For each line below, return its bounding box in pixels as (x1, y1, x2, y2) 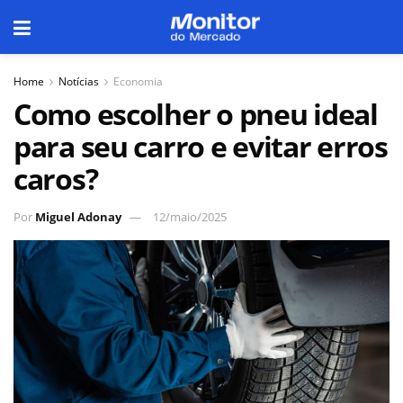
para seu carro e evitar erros (13, 127, 388, 166)
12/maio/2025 (153, 208, 227, 225)
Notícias (58, 74, 99, 89)
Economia (113, 74, 163, 89)
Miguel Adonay (35, 208, 121, 225)
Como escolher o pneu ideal (13, 94, 378, 133)
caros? (13, 159, 98, 198)
